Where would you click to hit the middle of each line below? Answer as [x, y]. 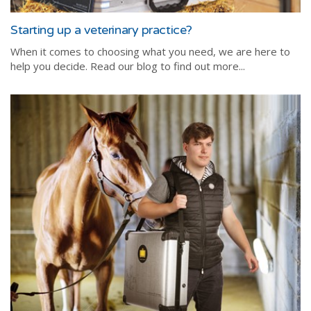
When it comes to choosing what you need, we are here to [150, 51]
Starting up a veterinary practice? [101, 30]
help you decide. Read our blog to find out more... [128, 66]
